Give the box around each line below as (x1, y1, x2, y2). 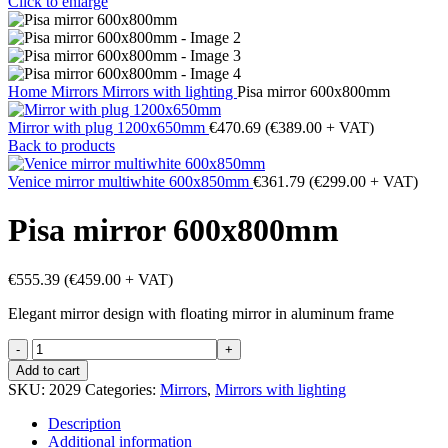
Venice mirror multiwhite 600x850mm (8, 173, 253, 190)
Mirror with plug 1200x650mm (8, 119, 209, 136)
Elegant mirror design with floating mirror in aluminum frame (8, 304, 394, 322)
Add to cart (16, 362, 80, 378)
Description (48, 414, 121, 432)
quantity (31, 391, 82, 409)
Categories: (85, 380, 156, 398)
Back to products (8, 137, 115, 154)
